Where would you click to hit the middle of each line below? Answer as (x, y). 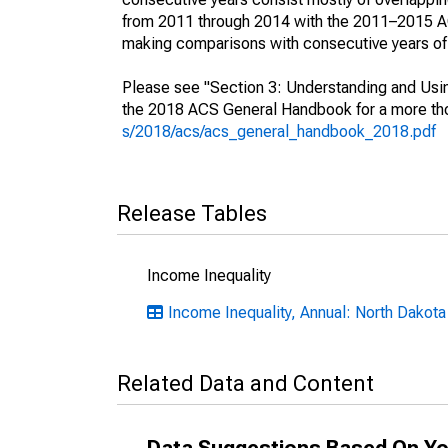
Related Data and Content (245, 383)
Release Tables (192, 213)
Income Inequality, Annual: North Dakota (307, 312)
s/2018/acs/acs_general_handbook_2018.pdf (279, 131)
